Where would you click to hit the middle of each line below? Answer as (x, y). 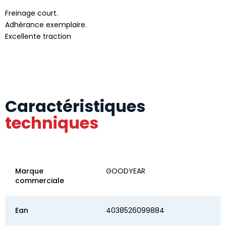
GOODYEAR (126, 171)
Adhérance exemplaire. (46, 24)
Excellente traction (38, 36)
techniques (52, 123)
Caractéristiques (75, 106)
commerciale (40, 180)
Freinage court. (32, 13)
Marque (29, 171)
